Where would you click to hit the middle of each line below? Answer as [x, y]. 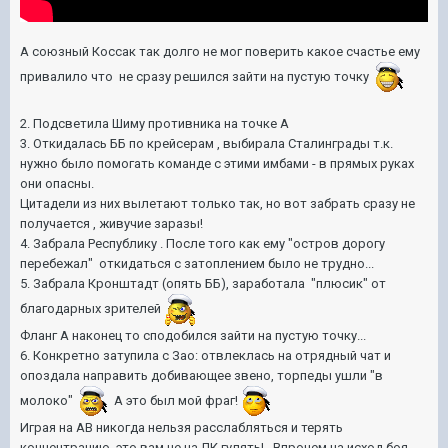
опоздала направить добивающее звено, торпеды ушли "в [201, 376]
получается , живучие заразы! [111, 224]
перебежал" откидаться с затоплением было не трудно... [197, 264]
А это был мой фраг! [174, 401]
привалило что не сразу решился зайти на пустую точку [196, 77]
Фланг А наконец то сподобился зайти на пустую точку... [194, 336]
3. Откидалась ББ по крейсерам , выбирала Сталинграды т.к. [206, 144]
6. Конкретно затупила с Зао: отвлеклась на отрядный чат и [205, 356]
